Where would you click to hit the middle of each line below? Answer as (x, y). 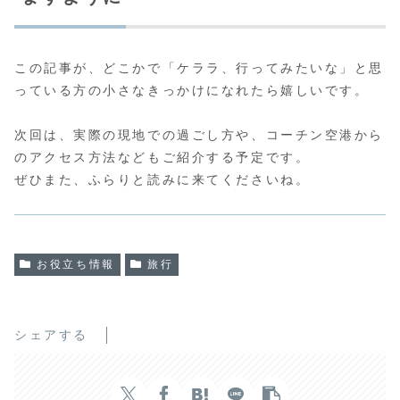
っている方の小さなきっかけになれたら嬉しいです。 (192, 91)
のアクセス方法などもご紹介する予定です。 (162, 158)
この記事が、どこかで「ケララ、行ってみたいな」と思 (199, 68)
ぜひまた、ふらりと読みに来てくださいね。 (162, 180)
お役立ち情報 (76, 264)
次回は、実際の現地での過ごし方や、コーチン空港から (199, 135)
